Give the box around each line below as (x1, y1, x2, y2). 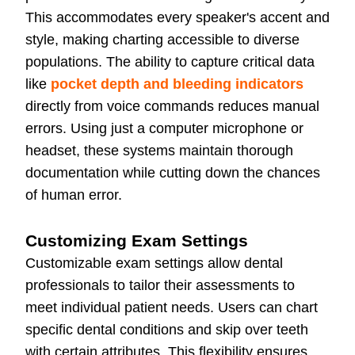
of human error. (25, 187, 122, 204)
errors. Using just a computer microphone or (25, 120, 303, 137)
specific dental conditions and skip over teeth (25, 322, 308, 338)
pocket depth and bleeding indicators (47, 76, 303, 93)
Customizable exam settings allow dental (25, 255, 283, 272)
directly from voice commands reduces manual (25, 98, 319, 115)
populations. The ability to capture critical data (25, 54, 315, 71)
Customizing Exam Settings (25, 231, 248, 250)
